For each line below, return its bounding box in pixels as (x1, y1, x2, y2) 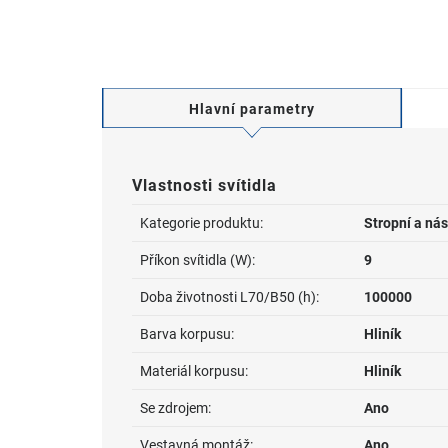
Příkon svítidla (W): (140, 252, 255, 268)
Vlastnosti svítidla (132, 176, 277, 195)
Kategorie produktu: (140, 215, 263, 231)
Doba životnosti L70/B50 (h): (140, 289, 319, 305)
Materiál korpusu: (140, 363, 248, 379)
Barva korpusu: (140, 326, 234, 342)
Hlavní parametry (189, 101, 315, 117)
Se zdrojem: (140, 400, 211, 416)
